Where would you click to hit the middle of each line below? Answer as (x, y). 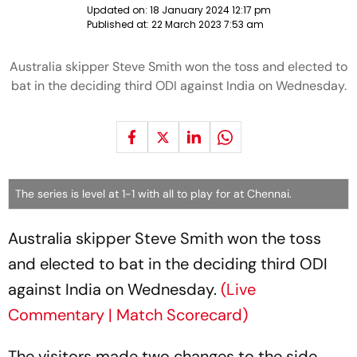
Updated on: (118, 10)
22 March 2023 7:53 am (207, 24)
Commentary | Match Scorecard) (128, 315)
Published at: (119, 24)
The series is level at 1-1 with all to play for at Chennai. (153, 194)
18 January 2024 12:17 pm (210, 10)
